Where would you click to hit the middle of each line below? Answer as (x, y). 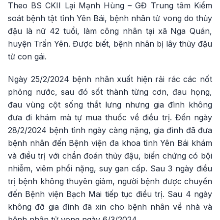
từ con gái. (27, 56)
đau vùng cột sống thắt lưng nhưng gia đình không (110, 105)
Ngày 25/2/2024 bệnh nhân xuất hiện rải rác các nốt (110, 79)
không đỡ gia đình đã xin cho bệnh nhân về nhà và (110, 207)
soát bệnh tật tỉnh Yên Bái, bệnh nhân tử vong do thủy (110, 18)
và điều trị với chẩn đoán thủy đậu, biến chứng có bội (110, 156)
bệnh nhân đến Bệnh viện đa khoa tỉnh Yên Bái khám (110, 143)
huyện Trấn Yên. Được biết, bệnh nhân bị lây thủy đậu (110, 44)
